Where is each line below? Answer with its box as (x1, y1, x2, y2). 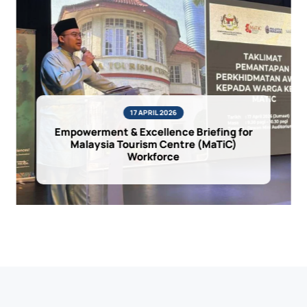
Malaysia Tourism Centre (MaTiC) (70, 137, 237, 152)
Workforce (127, 149, 180, 164)
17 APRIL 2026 (130, 108, 177, 118)
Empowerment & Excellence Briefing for (54, 125, 253, 140)
